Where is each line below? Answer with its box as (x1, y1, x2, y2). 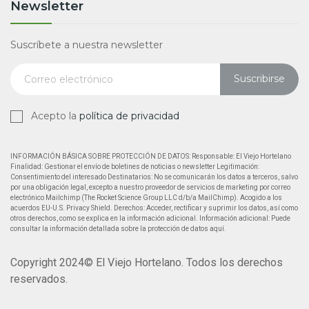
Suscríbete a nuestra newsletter (10, 38, 163, 51)
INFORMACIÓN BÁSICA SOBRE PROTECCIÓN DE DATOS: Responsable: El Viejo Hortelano (10, 152, 291, 160)
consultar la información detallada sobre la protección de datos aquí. (10, 224, 226, 232)
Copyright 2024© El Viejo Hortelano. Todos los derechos (10, 255, 283, 269)
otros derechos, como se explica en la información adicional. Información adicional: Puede (10, 214, 290, 222)
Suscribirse (234, 72, 285, 86)
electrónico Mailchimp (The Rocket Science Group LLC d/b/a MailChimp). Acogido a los (10, 193, 282, 201)
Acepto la (31, 109, 79, 122)
